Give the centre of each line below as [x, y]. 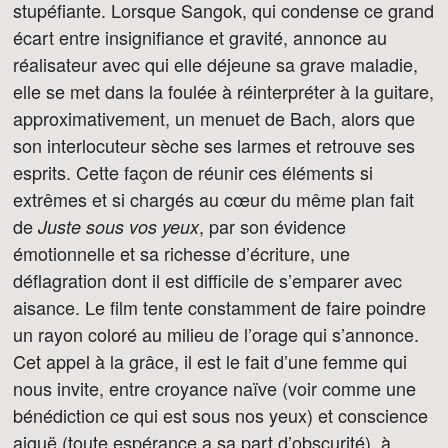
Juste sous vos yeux [118, 226]
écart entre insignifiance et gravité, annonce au [200, 37]
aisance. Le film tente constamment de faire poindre [219, 307]
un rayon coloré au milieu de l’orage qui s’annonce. [216, 334]
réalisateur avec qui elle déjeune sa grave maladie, [215, 64]
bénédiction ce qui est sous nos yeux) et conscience [220, 415]
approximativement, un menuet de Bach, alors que [214, 118]
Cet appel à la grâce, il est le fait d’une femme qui [210, 361]
